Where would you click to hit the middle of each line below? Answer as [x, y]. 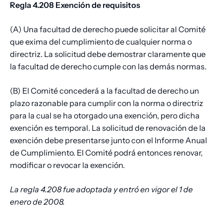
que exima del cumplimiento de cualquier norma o [101, 42]
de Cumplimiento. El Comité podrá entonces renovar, [106, 153]
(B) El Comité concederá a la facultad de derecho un [105, 91]
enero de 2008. [37, 202]
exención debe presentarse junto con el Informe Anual [109, 140]
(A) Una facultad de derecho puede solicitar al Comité [108, 29]
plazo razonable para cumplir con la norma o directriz [107, 103]
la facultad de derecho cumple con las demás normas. [108, 67]
